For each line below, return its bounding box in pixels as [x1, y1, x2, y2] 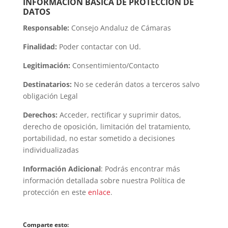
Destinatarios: [22, 79, 72, 90]
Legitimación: [22, 61, 70, 71]
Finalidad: [22, 42, 57, 52]
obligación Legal [22, 91, 78, 101]
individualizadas [22, 145, 79, 155]
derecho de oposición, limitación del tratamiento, [22, 122, 191, 132]
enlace [88, 187, 110, 197]
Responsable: [22, 23, 69, 33]
